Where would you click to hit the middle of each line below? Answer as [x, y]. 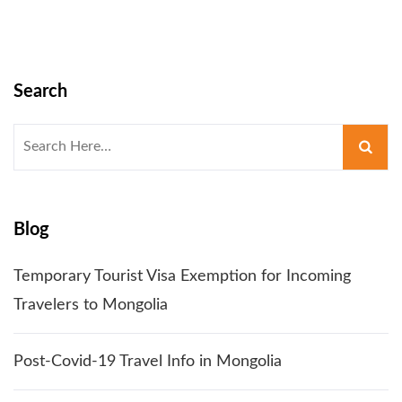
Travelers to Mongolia [91, 305]
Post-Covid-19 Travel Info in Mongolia [148, 361]
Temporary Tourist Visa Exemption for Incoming [182, 276]
